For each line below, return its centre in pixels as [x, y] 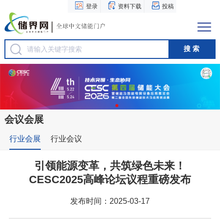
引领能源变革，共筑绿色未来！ [110, 165]
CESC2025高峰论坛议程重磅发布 [110, 179]
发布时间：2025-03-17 [110, 201]
